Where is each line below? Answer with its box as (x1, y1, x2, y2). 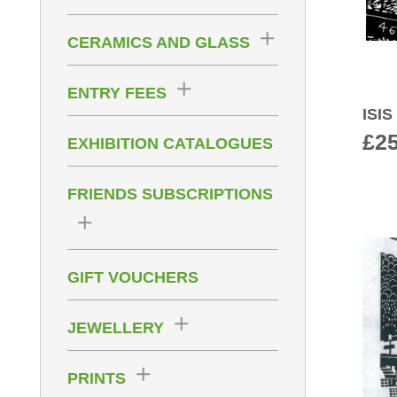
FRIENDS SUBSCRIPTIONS (67, 185, 273, 204)
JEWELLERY (67, 319, 164, 338)
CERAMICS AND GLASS (67, 34, 250, 52)
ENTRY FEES (67, 84, 167, 103)
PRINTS (67, 370, 126, 388)
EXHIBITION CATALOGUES (67, 135, 273, 153)
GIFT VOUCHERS (67, 269, 198, 287)
